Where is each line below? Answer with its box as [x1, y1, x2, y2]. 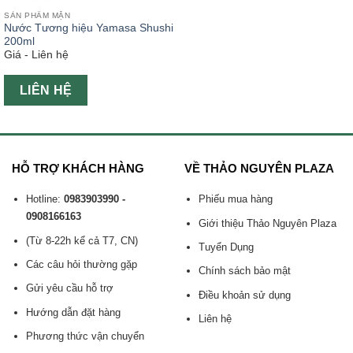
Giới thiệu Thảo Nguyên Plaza [198, 217, 336, 229]
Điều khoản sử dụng [198, 288, 291, 301]
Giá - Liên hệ [4, 48, 69, 61]
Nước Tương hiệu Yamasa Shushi [4, 22, 173, 35]
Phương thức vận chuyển [25, 330, 144, 343]
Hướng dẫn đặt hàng [25, 306, 121, 318]
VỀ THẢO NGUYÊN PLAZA [184, 162, 334, 176]
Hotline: [25, 193, 64, 206]
